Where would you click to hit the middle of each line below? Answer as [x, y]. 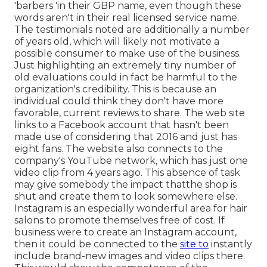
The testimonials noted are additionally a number [132, 29]
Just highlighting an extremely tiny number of [125, 65]
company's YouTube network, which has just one [131, 160]
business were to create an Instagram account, [125, 232]
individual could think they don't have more [119, 101]
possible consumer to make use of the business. [128, 53]
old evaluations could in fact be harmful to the [126, 77]
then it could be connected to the [97, 244]
